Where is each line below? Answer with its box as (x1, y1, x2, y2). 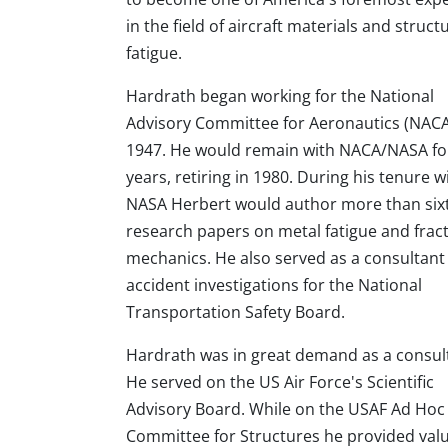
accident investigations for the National (126, 274, 422, 296)
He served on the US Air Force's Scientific (126, 371, 434, 393)
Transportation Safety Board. (126, 301, 345, 323)
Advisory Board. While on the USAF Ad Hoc (126, 398, 445, 420)
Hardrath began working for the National (126, 85, 434, 107)
